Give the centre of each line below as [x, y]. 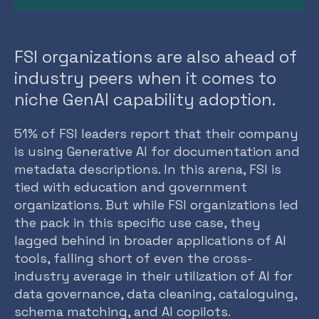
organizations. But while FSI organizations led [156, 205]
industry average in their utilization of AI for [153, 276]
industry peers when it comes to [145, 78]
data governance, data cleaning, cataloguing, [156, 294]
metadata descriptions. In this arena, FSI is [148, 169]
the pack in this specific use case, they [137, 223]
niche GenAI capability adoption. [145, 100]
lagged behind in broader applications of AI [150, 241]
